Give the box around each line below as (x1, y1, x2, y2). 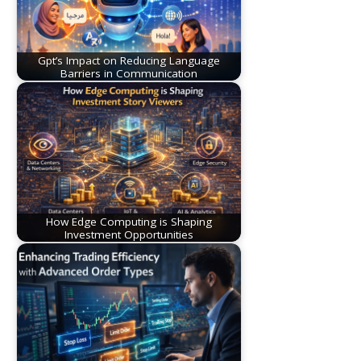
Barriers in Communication (60, 65, 197, 81)
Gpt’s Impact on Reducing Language (38, 52, 220, 68)
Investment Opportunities (64, 226, 193, 242)
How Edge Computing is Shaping (46, 214, 212, 229)
